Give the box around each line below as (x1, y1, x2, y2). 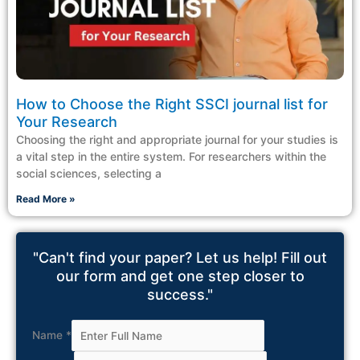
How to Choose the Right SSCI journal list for (16, 96, 328, 113)
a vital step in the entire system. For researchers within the (16, 149, 326, 164)
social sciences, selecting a (16, 166, 162, 181)
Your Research (16, 113, 117, 131)
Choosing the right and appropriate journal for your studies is (16, 133, 338, 147)
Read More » (16, 193, 76, 206)
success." (147, 286, 213, 304)
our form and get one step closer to (55, 268, 305, 285)
